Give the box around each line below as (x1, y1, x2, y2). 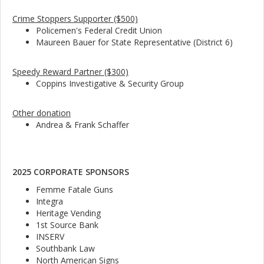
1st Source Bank (36, 219, 98, 231)
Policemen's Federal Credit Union (36, 25, 162, 37)
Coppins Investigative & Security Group (36, 78, 184, 90)
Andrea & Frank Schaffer (36, 119, 129, 131)
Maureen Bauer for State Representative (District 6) (36, 37, 233, 48)
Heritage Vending (36, 207, 101, 219)
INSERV (36, 231, 64, 243)
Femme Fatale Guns (36, 184, 113, 196)
